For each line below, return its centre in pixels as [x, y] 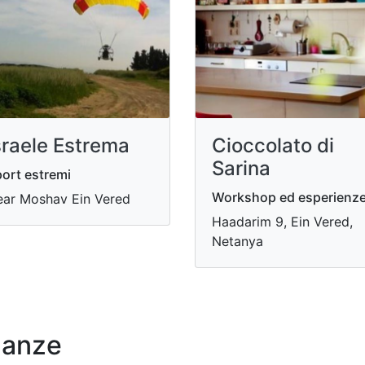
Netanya [237, 241]
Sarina [241, 168]
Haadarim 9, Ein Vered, [282, 221]
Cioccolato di [273, 145]
